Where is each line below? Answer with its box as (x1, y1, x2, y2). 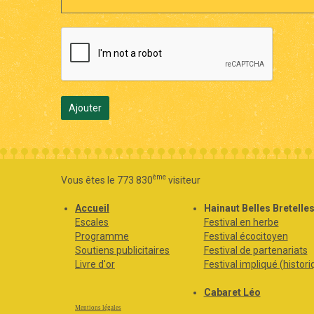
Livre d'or (75, 258, 115, 270)
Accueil (75, 202, 109, 214)
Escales (75, 216, 109, 228)
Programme (75, 230, 129, 242)
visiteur (166, 174, 200, 186)
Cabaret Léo (203, 286, 261, 298)
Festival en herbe (203, 216, 279, 228)
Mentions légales (75, 303, 121, 311)
